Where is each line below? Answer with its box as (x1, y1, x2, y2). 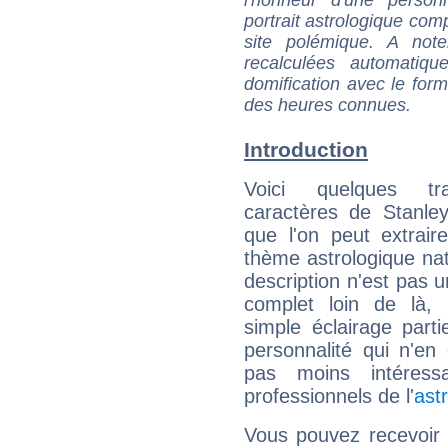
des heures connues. (244, 94, 411, 115)
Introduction (244, 138, 368, 162)
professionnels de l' (244, 385, 414, 408)
